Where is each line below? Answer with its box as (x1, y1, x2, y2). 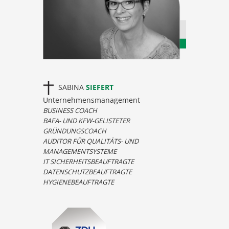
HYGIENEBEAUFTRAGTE (43, 177, 114, 187)
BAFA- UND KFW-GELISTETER (43, 116, 130, 126)
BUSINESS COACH (43, 106, 97, 116)
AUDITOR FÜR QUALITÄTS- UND (43, 136, 139, 146)
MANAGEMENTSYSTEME (43, 147, 117, 156)
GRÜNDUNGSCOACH (43, 126, 106, 136)
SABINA (54, 82, 86, 92)
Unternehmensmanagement (43, 95, 140, 105)
